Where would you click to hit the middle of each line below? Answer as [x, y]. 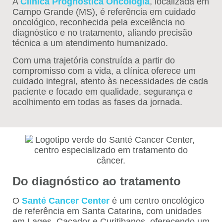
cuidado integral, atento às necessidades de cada [110, 82]
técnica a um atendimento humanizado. [90, 43]
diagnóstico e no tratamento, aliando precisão [102, 32]
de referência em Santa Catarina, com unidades [107, 211]
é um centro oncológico [158, 200]
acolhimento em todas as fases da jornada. [97, 102]
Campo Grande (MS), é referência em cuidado [104, 12]
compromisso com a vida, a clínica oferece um [104, 71]
